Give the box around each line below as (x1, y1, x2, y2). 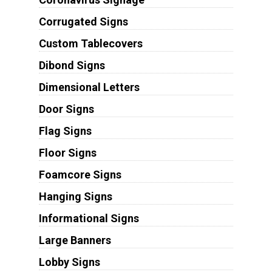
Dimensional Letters (38, 81, 140, 94)
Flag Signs (38, 124, 92, 138)
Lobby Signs (38, 256, 100, 269)
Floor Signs (38, 146, 97, 160)
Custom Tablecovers (38, 37, 143, 50)
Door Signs (38, 103, 94, 116)
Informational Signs (38, 212, 139, 225)
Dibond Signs (38, 59, 105, 72)
